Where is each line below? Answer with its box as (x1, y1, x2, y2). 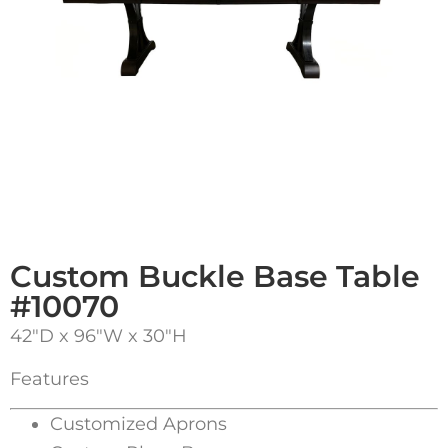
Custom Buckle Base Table (10, 257, 420, 295)
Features (10, 368, 89, 391)
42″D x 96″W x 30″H (10, 324, 187, 347)
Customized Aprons (50, 413, 227, 436)
